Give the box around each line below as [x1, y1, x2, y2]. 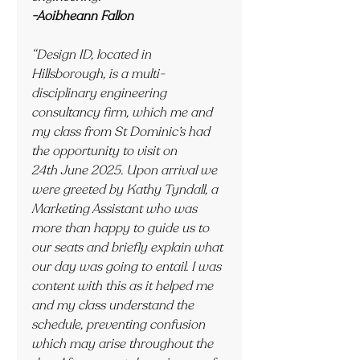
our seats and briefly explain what [31, 239, 226, 256]
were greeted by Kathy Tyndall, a [31, 181, 221, 198]
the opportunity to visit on [31, 142, 180, 160]
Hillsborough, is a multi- [31, 65, 165, 83]
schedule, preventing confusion [31, 316, 208, 333]
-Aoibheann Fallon [31, 7, 133, 25]
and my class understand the [31, 297, 197, 314]
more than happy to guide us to [31, 219, 212, 237]
